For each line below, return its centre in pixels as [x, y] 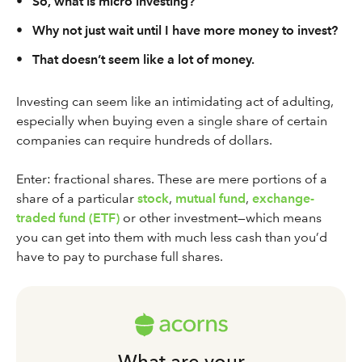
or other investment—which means [221, 218]
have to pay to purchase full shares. [120, 257]
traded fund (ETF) [68, 218]
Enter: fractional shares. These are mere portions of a [172, 179]
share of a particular [77, 198]
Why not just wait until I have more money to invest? [185, 30]
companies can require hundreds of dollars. [146, 140]
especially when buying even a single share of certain [172, 121]
